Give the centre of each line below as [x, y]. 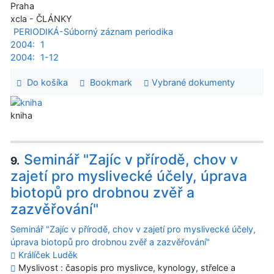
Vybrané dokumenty [192, 82]
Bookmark [108, 82]
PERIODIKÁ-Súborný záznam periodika [93, 32]
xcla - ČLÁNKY [41, 19]
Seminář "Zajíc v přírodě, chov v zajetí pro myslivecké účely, [133, 229]
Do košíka [45, 82]
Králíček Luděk [48, 255]
